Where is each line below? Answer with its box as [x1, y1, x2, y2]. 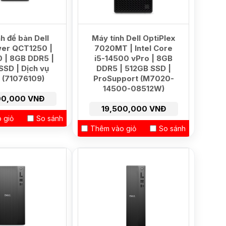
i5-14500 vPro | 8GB [94, 53, 173, 63]
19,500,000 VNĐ [101, 104, 166, 114]
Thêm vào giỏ [90, 124, 136, 133]
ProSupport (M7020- [93, 74, 174, 83]
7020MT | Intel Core [94, 43, 173, 53]
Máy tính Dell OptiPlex [92, 33, 175, 43]
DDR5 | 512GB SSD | [96, 64, 171, 73]
